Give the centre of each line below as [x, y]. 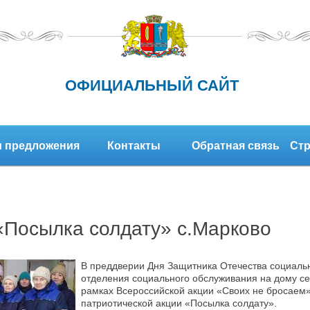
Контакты [134, 146]
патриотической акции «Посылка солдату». [179, 303]
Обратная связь [236, 146]
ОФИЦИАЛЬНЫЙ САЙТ [152, 85]
